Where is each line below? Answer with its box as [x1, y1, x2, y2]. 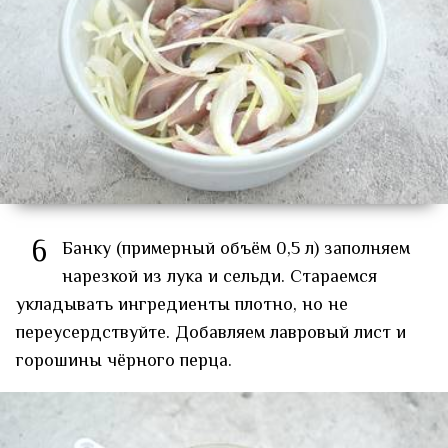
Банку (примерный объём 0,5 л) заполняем [62, 235, 410, 264]
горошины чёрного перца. [16, 347, 232, 376]
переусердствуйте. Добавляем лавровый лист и [16, 319, 406, 348]
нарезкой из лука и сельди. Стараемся [62, 263, 377, 292]
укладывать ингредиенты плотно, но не [16, 291, 348, 320]
